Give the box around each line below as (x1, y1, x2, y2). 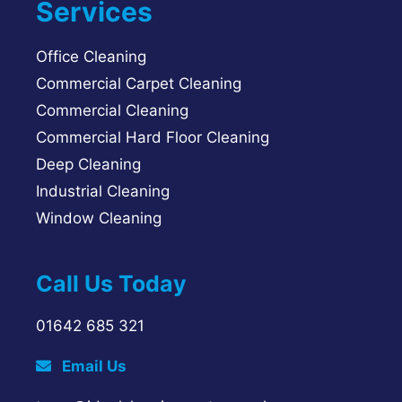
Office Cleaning (36, 48, 146, 66)
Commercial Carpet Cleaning (36, 74, 241, 93)
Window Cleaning (36, 209, 162, 228)
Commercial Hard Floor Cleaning (36, 128, 269, 147)
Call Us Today (36, 270, 187, 298)
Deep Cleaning (36, 155, 141, 174)
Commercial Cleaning (36, 101, 188, 120)
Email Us (58, 357, 127, 376)
